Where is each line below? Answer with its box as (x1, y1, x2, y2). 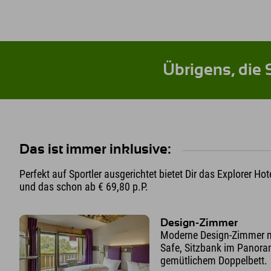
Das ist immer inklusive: (19, 143, 171, 157)
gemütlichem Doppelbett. (160, 253, 268, 267)
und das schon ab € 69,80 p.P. (19, 180, 148, 194)
